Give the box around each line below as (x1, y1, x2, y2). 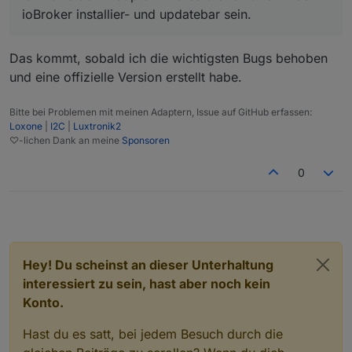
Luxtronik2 (73, 119, 121, 132)
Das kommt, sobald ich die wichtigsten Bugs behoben (9, 49, 328, 66)
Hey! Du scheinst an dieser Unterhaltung (23, 256, 273, 273)
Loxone (9, 119, 42, 132)
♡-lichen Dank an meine (9, 134, 122, 146)
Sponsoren (122, 134, 170, 146)
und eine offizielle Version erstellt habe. (9, 68, 242, 85)
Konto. (23, 294, 64, 310)
